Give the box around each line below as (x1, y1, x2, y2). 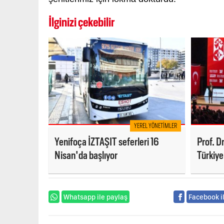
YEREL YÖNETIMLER (133, 122, 177, 130)
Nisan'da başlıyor (54, 149, 117, 162)
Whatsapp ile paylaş (63, 192, 128, 201)
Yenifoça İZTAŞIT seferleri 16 (54, 135, 159, 148)
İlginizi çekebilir (48, 15, 114, 30)
